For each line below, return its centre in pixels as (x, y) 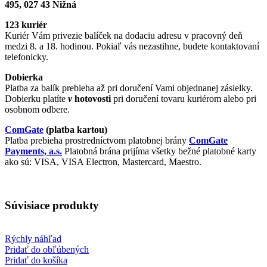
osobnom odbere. (37, 109)
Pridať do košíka (36, 260)
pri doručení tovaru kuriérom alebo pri (185, 98)
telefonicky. (27, 57)
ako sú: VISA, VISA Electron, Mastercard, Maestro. (103, 162)
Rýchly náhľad (33, 239)
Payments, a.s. (33, 151)
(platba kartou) (75, 129)
